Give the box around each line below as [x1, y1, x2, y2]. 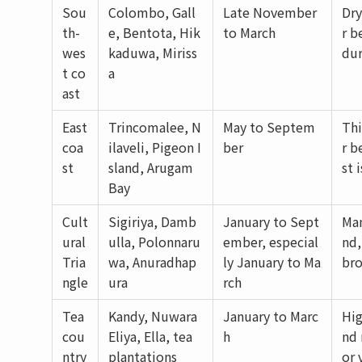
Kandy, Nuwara [108, 306, 197, 326]
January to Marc [223, 306, 318, 326]
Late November [223, 2, 317, 23]
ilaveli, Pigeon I [108, 137, 201, 158]
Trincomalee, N [108, 117, 201, 137]
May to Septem [223, 117, 315, 137]
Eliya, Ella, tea [108, 326, 192, 347]
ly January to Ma [223, 252, 321, 272]
